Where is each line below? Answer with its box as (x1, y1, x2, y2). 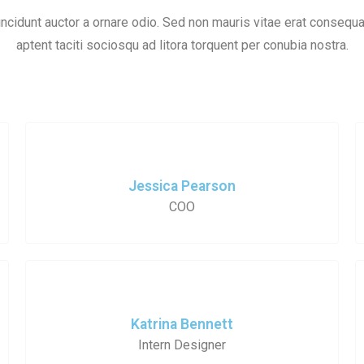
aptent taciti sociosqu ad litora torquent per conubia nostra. (15, 37, 349, 53)
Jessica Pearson (128, 177, 236, 194)
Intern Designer (137, 336, 226, 353)
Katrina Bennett (130, 315, 233, 332)
